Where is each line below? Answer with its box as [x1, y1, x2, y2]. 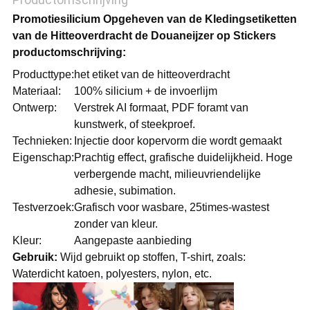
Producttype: [12, 69, 74, 81]
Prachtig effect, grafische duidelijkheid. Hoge [73, 152, 293, 164]
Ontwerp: [12, 102, 57, 114]
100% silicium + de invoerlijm [73, 85, 217, 98]
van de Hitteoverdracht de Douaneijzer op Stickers [12, 30, 276, 42]
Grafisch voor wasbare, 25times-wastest [73, 201, 269, 214]
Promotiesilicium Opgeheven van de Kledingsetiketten [12, 13, 297, 26]
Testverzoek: [12, 201, 74, 214]
